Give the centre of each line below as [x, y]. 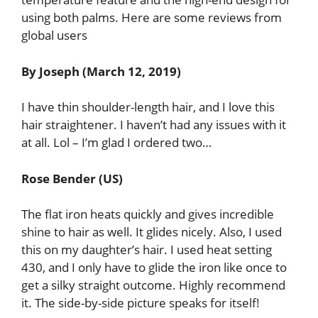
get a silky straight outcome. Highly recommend [153, 285]
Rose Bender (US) [72, 178]
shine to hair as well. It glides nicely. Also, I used [152, 232]
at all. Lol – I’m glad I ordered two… [118, 142]
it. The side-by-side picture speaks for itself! [141, 303]
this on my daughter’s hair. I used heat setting [147, 250]
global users [54, 35]
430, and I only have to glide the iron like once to [154, 267]
